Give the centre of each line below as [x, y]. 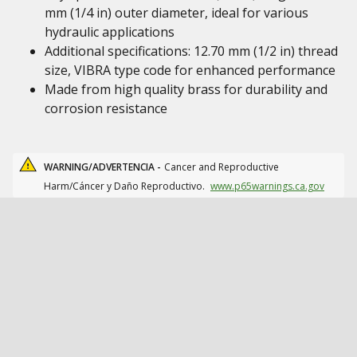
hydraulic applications [110, 32]
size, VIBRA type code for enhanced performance [190, 70]
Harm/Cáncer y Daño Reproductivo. [126, 186]
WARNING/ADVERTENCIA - [102, 167]
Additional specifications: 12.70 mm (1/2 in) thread [191, 51]
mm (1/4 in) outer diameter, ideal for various [177, 13]
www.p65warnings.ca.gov [267, 186]
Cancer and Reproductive [222, 167]
